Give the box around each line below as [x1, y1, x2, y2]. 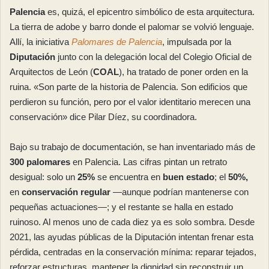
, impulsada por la [162, 37, 231, 47]
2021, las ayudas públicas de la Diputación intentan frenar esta [10, 232, 253, 243]
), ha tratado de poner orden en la [119, 67, 248, 77]
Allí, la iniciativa [10, 37, 71, 47]
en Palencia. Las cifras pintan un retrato [70, 157, 227, 168]
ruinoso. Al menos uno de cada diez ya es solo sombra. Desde [10, 217, 255, 228]
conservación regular [22, 187, 110, 198]
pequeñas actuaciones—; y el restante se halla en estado [10, 202, 233, 213]
